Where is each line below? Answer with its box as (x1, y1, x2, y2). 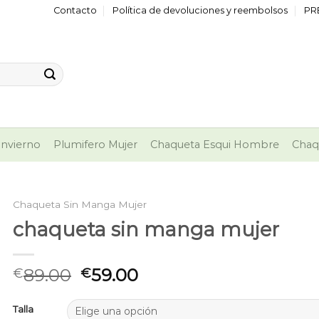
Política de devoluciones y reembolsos (113, 5, 288, 16)
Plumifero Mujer (53, 138, 137, 151)
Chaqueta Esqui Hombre (150, 138, 279, 151)
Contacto (53, 5, 97, 16)
